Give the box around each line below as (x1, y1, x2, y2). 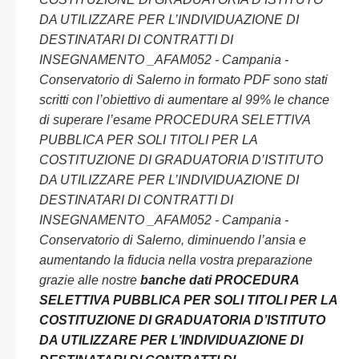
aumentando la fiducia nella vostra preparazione (39, 253, 313, 267)
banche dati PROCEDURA (140, 273, 299, 287)
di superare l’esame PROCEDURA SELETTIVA (39, 113, 310, 127)
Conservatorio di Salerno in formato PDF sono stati (39, 73, 328, 87)
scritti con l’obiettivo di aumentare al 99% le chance (39, 93, 329, 107)
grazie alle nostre (39, 273, 140, 287)
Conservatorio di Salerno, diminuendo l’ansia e (39, 233, 306, 247)
